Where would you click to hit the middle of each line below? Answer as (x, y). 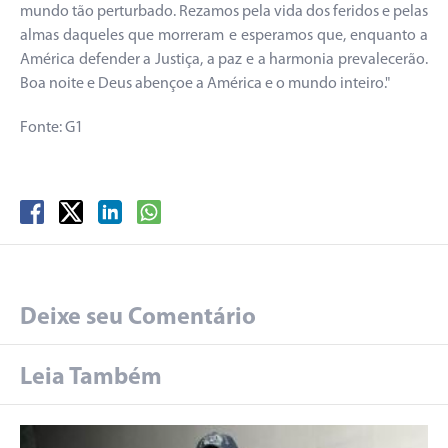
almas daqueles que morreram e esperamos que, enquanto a (224, 36)
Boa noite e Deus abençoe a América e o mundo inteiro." (205, 84)
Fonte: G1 (51, 128)
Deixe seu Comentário (138, 318)
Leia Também (91, 378)
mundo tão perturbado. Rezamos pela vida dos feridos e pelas (224, 12)
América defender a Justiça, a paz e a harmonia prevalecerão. (224, 60)
